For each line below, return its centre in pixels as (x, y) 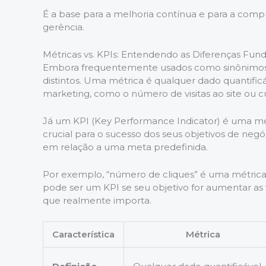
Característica (83, 234)
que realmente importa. (97, 200)
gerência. (64, 27)
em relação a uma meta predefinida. (125, 147)
